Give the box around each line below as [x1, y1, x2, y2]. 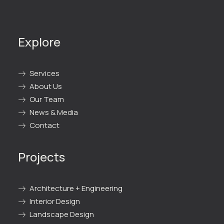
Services [29, 68, 59, 78]
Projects [18, 148, 65, 165]
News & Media [29, 107, 78, 117]
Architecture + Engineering [29, 183, 122, 193]
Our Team [29, 94, 64, 104]
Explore [18, 33, 60, 50]
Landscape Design [29, 209, 94, 219]
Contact [29, 120, 59, 130]
